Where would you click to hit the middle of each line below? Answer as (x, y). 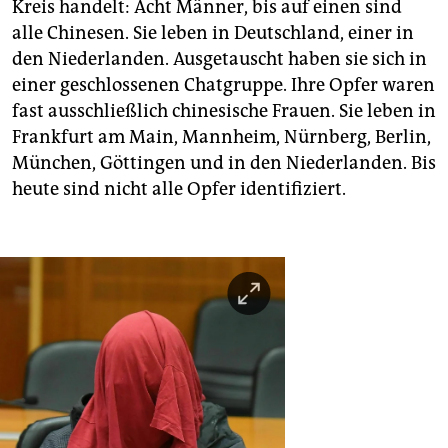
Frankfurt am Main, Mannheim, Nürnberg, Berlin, (221, 137)
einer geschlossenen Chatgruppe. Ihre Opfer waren (223, 85)
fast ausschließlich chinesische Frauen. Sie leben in (224, 111)
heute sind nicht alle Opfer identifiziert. (179, 189)
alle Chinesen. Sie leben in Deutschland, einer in (213, 33)
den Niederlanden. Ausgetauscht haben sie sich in (219, 59)
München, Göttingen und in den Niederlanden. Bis (224, 163)
